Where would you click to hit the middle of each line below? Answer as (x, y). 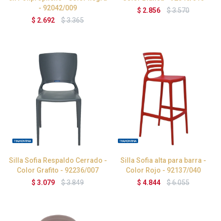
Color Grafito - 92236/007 (58, 170)
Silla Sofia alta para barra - (163, 160)
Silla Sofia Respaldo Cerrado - (58, 160)
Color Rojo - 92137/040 (163, 170)
